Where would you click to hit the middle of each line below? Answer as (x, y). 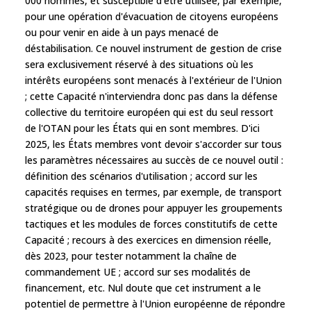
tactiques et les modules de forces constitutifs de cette (151, 224)
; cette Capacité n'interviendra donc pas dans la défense (151, 96)
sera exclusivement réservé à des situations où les (139, 64)
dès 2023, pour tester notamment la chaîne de (131, 255)
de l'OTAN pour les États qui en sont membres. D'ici (142, 128)
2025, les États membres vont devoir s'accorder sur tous (153, 144)
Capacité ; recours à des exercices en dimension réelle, (148, 239)
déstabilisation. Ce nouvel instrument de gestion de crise (153, 48)
